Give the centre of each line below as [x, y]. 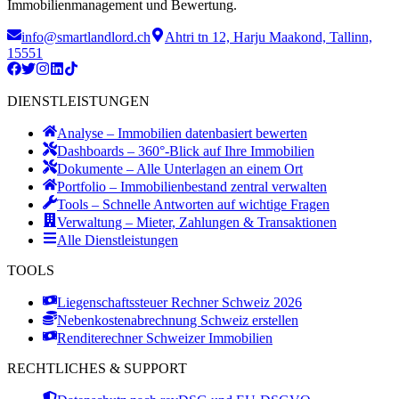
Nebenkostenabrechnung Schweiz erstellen [178, 321]
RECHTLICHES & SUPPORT [97, 369]
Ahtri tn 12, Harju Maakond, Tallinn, [269, 37]
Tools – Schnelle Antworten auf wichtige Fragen [193, 205]
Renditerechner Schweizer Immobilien [165, 338]
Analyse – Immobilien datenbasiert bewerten [182, 134]
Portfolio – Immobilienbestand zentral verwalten [192, 187]
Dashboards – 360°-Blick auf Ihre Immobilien [186, 151]
